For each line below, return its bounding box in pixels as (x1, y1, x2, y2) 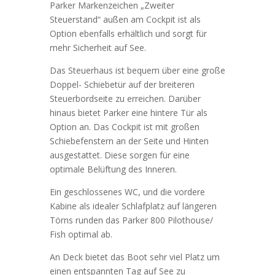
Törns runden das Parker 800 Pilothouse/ (49, 214, 213, 227)
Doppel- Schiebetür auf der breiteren (49, 79, 195, 91)
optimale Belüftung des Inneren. (49, 163, 177, 176)
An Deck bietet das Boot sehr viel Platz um (49, 251, 220, 263)
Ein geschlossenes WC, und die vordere (49, 186, 205, 198)
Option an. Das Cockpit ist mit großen (49, 121, 199, 133)
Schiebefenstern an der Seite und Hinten (49, 135, 209, 147)
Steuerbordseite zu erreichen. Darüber (49, 93, 201, 105)
